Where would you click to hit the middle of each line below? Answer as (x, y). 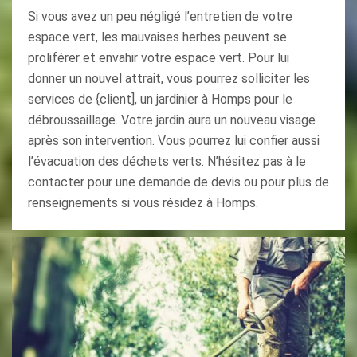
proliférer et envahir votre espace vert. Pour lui (159, 58)
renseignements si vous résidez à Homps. (143, 203)
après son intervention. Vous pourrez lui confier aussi (174, 141)
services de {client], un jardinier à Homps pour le (160, 99)
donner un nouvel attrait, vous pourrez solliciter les (169, 78)
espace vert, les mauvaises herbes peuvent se (157, 37)
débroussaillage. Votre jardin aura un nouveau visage (172, 120)
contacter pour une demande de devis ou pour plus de (178, 182)
